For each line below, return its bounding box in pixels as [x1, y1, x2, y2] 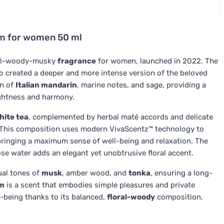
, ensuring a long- [150, 168, 212, 177]
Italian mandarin [15, 80, 77, 89]
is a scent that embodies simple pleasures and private [4, 180, 195, 189]
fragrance [57, 56, 96, 65]
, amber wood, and [62, 168, 128, 177]
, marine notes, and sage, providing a [77, 80, 206, 89]
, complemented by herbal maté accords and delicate [28, 112, 213, 121]
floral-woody [107, 192, 155, 201]
